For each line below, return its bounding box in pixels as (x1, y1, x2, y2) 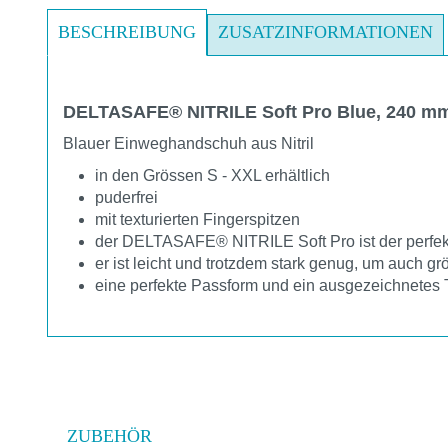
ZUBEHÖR (67, 425, 152, 446)
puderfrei (95, 188, 158, 206)
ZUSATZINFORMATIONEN (218, 21, 433, 42)
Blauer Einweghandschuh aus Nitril (63, 134, 314, 152)
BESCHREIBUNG (58, 21, 196, 42)
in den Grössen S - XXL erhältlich (95, 166, 330, 184)
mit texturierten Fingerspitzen (95, 210, 300, 228)
